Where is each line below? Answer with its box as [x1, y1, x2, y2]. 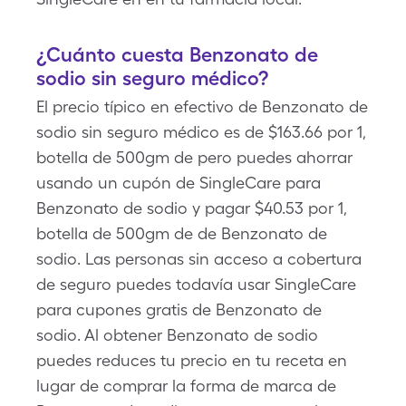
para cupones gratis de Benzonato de [36, 300, 322, 319]
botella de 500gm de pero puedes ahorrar [36, 148, 353, 167]
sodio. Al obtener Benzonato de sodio [36, 325, 318, 344]
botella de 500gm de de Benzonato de [36, 224, 327, 243]
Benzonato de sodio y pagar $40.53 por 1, [36, 198, 346, 217]
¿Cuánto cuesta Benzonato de [36, 43, 318, 66]
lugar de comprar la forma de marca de [36, 376, 336, 395]
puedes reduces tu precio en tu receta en [36, 351, 347, 370]
